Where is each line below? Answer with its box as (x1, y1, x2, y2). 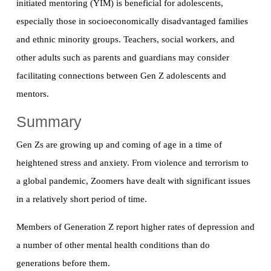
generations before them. (16, 258, 110, 269)
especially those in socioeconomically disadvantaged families (16, 16, 248, 27)
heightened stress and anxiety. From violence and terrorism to (16, 158, 249, 168)
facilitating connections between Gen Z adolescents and (16, 71, 226, 81)
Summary (16, 113, 82, 131)
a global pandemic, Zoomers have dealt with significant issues (16, 176, 250, 186)
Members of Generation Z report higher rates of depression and (16, 222, 255, 232)
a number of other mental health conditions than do (16, 240, 210, 250)
